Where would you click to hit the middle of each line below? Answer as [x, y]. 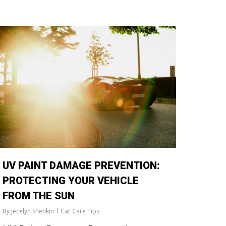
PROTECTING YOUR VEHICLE [71, 181]
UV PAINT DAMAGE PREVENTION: [81, 166]
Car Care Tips [80, 211]
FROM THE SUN [39, 196]
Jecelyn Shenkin [33, 211]
